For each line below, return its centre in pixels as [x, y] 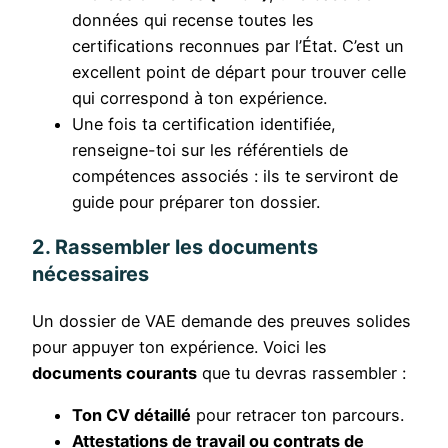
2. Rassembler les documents [175, 247]
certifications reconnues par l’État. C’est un [238, 45]
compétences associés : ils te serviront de [235, 175]
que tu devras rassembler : [301, 373]
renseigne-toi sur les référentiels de [210, 149]
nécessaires [90, 274]
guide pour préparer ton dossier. [196, 201]
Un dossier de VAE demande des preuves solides [221, 321]
